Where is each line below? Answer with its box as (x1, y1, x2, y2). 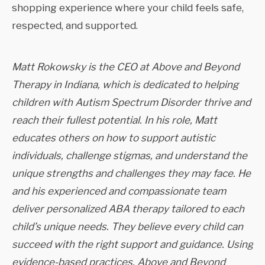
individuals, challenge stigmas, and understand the (12, 150, 247, 162)
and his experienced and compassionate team (12, 185, 226, 198)
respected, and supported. (12, 20, 140, 32)
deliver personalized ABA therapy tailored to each (12, 203, 244, 215)
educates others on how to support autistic (12, 132, 215, 144)
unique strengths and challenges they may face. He (12, 167, 251, 180)
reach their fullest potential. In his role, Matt (12, 114, 217, 127)
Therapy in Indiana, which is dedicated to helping (12, 79, 238, 91)
